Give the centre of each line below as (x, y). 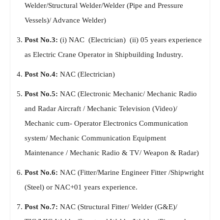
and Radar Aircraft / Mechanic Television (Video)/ (101, 109)
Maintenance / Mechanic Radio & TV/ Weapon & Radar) (112, 153)
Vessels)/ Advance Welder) (65, 20)
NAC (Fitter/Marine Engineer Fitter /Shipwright (131, 173)
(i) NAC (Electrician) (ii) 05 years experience (130, 40)
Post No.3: (41, 40)
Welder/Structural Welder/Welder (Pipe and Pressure (104, 6)
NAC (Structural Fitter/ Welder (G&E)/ (118, 207)
